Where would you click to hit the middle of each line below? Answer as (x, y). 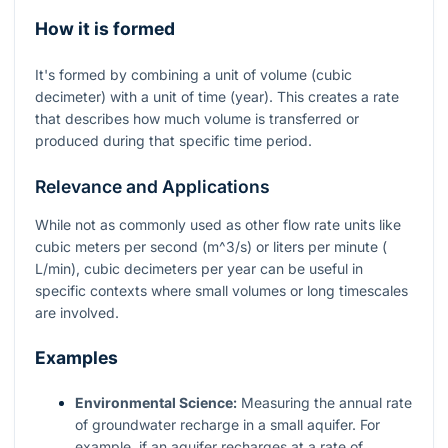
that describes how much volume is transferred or (197, 118)
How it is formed (105, 29)
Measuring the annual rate (324, 403)
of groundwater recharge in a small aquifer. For (227, 425)
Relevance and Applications (152, 186)
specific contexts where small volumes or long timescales (221, 290)
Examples (76, 357)
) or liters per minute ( (317, 246)
